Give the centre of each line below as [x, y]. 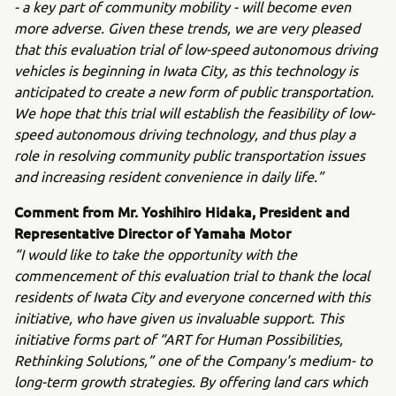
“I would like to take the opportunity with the [156, 254]
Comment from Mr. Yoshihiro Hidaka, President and [182, 211]
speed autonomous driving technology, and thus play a [185, 133]
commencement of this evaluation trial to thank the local [192, 275]
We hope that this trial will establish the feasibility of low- [194, 112]
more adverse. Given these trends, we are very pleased [187, 27]
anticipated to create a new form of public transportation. [194, 91]
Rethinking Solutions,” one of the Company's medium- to [193, 360]
